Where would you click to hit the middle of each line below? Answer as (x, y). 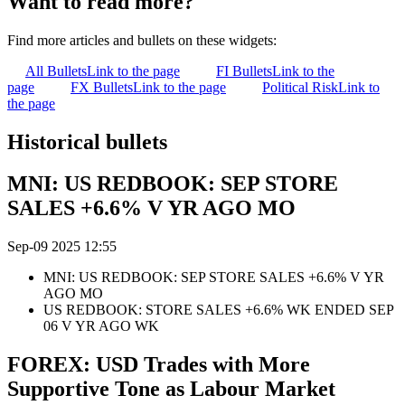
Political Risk (300, 87)
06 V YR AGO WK (101, 326)
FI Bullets (244, 71)
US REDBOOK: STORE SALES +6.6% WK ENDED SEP (218, 310)
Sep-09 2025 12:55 (62, 247)
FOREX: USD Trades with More (159, 365)
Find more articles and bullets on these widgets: (142, 40)
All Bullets (56, 71)
